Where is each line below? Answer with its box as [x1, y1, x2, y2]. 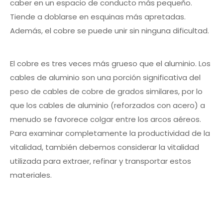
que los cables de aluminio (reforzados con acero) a [10, 100, 205, 111]
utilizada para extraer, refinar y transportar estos [10, 156, 191, 167]
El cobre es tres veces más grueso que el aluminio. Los [10, 58, 211, 69]
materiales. [10, 170, 52, 181]
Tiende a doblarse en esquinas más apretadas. [10, 11, 186, 22]
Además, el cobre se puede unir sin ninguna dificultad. [10, 25, 209, 36]
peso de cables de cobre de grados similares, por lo [10, 86, 203, 97]
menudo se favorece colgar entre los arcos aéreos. [10, 114, 201, 125]
